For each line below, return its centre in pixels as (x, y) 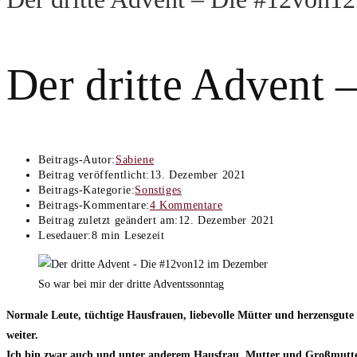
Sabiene (135, 160)
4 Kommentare (186, 206)
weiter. (22, 335)
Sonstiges (158, 190)
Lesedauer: (65, 236)
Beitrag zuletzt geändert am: (108, 221)
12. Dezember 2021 (227, 221)
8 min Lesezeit (128, 236)
